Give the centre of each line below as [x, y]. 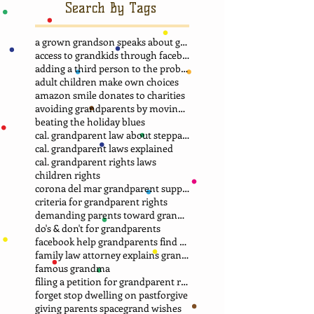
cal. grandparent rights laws [96, 161]
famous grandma [73, 268]
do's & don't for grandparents [98, 228]
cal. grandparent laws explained [104, 148]
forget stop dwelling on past [96, 294]
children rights [68, 175]
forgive [172, 294]
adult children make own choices [107, 81]
